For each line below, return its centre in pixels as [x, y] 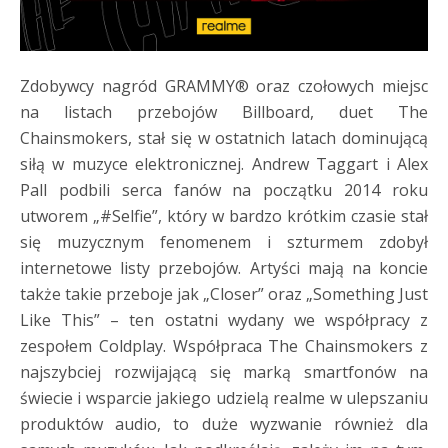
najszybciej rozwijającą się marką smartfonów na [224, 372]
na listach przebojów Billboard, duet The [224, 112]
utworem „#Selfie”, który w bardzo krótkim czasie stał [224, 216]
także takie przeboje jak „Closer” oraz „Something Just [224, 294]
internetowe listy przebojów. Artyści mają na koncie [224, 268]
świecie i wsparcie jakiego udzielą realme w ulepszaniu [224, 398]
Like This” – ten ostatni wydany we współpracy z [224, 320]
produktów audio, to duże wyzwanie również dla [224, 424]
